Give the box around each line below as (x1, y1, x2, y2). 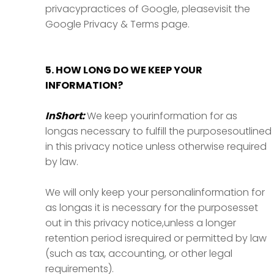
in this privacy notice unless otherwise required (45, 139, 267, 154)
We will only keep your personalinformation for (45, 185, 265, 199)
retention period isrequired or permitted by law (45, 231, 267, 245)
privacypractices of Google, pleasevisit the (45, 2, 250, 16)
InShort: (45, 109, 87, 123)
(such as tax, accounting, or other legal (45, 246, 232, 261)
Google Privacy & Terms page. (45, 17, 190, 31)
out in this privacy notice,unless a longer (45, 216, 236, 230)
